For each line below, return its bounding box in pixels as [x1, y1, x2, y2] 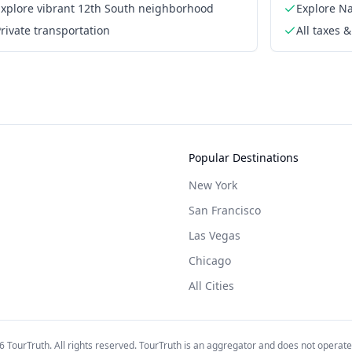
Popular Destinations [189, 150, 299, 165]
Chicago [189, 253, 231, 268]
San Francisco [189, 203, 261, 218]
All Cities [189, 278, 234, 293]
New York [189, 178, 237, 192]
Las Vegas [189, 228, 240, 243]
